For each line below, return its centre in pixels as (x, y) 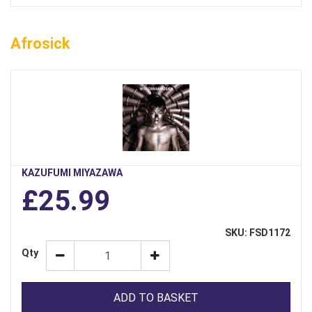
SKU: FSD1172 (258, 233)
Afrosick (40, 44)
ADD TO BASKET (156, 297)
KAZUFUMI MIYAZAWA (72, 173)
